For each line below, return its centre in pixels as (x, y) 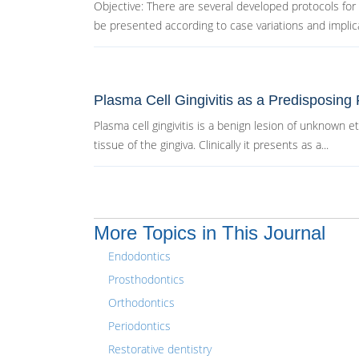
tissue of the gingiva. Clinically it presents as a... (211, 145)
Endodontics (139, 256)
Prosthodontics (146, 279)
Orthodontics (141, 303)
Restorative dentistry (160, 349)
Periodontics (139, 326)
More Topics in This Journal (210, 233)
